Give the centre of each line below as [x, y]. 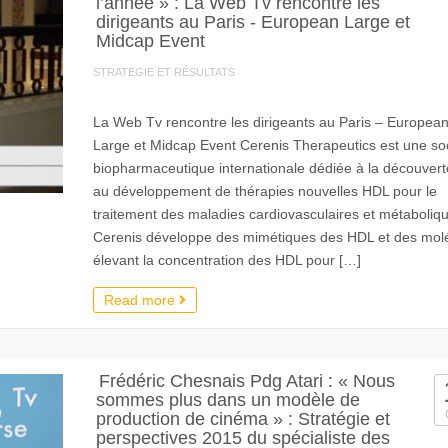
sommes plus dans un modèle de [227, 400]
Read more [141, 300]
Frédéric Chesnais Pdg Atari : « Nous [246, 381]
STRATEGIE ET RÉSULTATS [163, 72]
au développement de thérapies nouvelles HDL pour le [264, 191]
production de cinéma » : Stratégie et [242, 419]
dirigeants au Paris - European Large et [252, 22]
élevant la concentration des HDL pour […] [226, 260]
